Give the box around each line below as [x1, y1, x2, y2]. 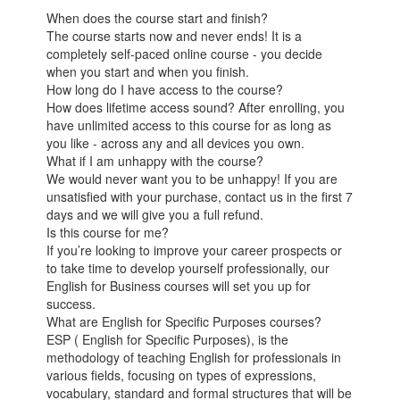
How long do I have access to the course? [46, 80, 284, 99]
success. [46, 295, 96, 313]
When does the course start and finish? [46, 9, 269, 28]
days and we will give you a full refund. [46, 205, 264, 224]
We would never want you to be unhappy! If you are [46, 170, 338, 188]
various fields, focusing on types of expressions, [46, 366, 317, 385]
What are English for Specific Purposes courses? [46, 312, 322, 331]
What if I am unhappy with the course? [46, 152, 264, 171]
